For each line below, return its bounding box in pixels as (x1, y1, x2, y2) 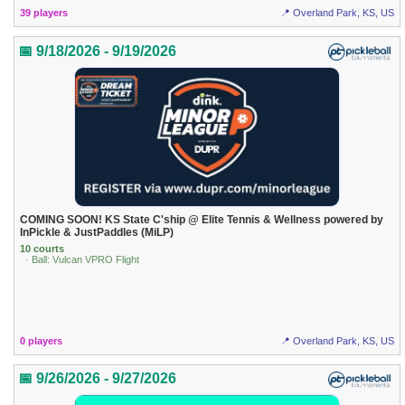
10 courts (20, 243, 65, 255)
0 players (20, 334, 63, 346)
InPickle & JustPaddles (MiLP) (20, 225, 174, 239)
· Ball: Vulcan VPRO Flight (25, 254, 140, 266)
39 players (20, 7, 69, 19)
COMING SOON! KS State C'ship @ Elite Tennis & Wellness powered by (20, 212, 384, 226)
